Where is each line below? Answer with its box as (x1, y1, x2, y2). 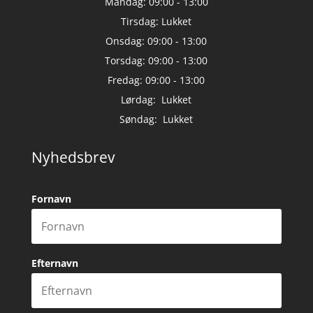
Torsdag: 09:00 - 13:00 (105, 54, 208, 67)
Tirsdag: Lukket (121, 15, 192, 28)
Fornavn (31, 192, 71, 205)
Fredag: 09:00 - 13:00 (108, 73, 205, 87)
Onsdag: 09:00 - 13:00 (105, 34, 208, 48)
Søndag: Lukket (119, 112, 194, 126)
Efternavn (31, 256, 78, 270)
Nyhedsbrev (31, 147, 115, 167)
